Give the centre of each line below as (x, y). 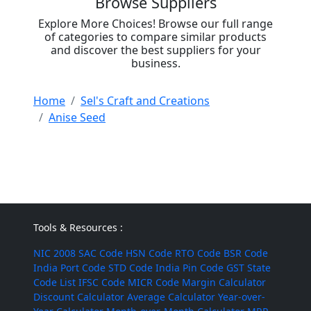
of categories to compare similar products (155, 37)
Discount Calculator (79, 297)
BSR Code (246, 253)
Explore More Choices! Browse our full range (155, 24)
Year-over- (242, 297)
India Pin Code (190, 268)
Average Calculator (171, 297)
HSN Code (149, 253)
